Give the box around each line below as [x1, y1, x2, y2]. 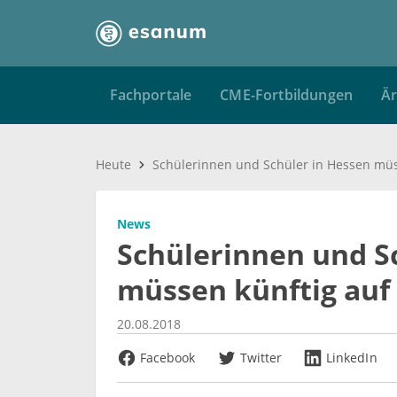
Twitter [239, 349, 283, 366]
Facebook [140, 349, 196, 366]
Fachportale [109, 85, 192, 105]
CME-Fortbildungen [220, 85, 353, 105]
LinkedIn [326, 349, 378, 366]
